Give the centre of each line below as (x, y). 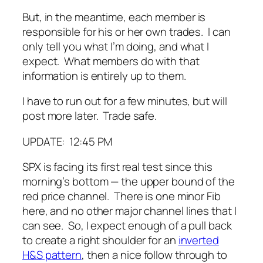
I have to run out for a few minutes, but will (125, 101)
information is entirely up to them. (104, 75)
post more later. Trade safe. (90, 116)
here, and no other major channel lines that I (129, 211)
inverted (198, 240)
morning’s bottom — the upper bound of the (129, 182)
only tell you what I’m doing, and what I (116, 46)
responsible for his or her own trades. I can (127, 31)
